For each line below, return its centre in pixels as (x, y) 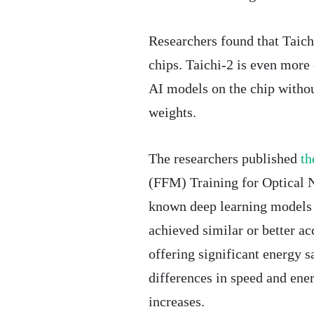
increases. (177, 301)
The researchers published (225, 158)
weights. (172, 112)
